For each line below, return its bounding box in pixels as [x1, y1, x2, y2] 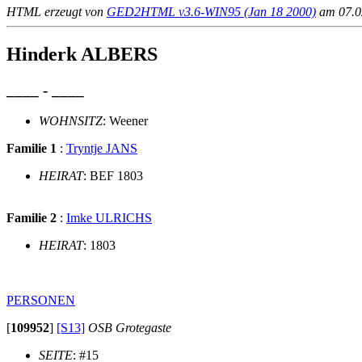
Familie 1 [6, 141, 57, 156]
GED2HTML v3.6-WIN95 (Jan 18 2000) [107, 4, 316, 19]
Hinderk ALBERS [6, 43, 158, 65]
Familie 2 [6, 211, 57, 225]
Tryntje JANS [66, 141, 137, 156]
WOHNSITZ [39, 114, 103, 128]
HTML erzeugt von [6, 4, 107, 19]
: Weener [103, 114, 148, 128]
